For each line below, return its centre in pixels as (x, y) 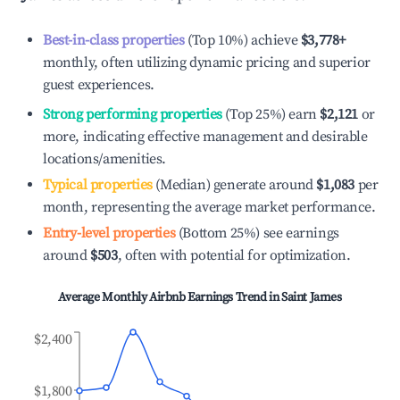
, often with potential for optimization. (234, 255)
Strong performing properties (133, 114)
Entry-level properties (109, 233)
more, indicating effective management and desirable (205, 137)
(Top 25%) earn (269, 114)
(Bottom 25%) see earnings (257, 233)
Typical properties (98, 185)
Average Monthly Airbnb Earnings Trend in (170, 297)
